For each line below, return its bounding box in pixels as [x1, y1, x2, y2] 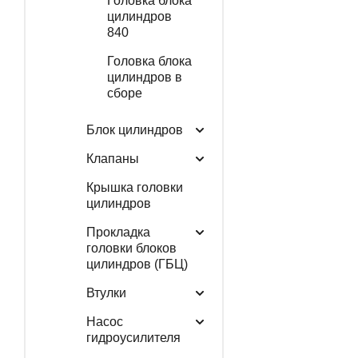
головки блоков [86, 241, 177, 255]
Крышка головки [86, 180, 183, 194]
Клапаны [86, 151, 139, 165]
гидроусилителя [86, 330, 181, 344]
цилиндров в [106, 70, 182, 84]
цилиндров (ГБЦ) [86, 257, 188, 271]
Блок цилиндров [86, 122, 183, 137]
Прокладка [86, 225, 150, 239]
